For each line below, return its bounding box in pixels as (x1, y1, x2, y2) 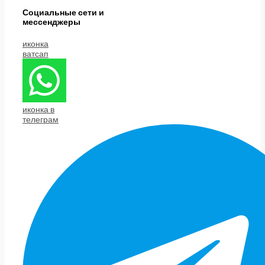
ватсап (22, 48, 49, 59)
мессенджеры (22, 16, 80, 27)
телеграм (22, 114, 59, 124)
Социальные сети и (22, 7, 104, 17)
